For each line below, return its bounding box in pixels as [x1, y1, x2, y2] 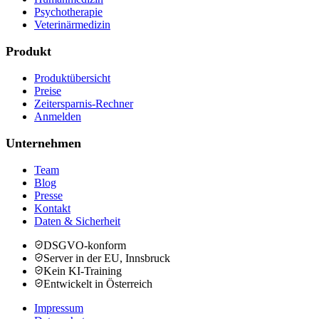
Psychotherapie [34, 6, 103, 19]
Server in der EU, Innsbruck [43, 252, 170, 265]
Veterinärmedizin [34, 19, 110, 31]
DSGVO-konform [43, 239, 126, 252]
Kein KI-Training [43, 265, 122, 278]
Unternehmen [6, 136, 81, 151]
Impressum [34, 302, 83, 315]
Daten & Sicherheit [34, 215, 120, 228]
